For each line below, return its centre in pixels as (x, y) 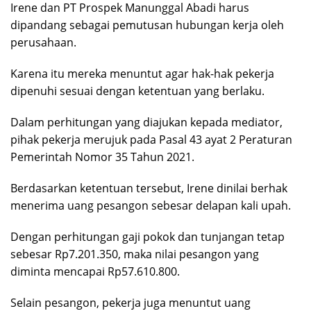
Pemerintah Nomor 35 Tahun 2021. (102, 157)
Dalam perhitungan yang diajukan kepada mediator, (146, 123)
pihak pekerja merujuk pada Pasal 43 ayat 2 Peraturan (151, 140)
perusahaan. (43, 43)
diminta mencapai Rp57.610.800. (95, 272)
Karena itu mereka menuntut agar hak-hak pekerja (142, 74)
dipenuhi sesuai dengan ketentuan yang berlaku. (137, 91)
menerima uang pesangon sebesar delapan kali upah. (151, 206)
